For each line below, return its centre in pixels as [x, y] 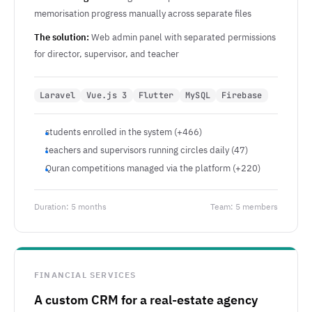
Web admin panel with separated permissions [182, 37]
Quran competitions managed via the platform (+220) [153, 168]
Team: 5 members [244, 207]
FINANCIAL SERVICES [85, 275]
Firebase [242, 95]
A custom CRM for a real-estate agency [146, 300]
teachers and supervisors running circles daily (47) [147, 150]
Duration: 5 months [70, 207]
